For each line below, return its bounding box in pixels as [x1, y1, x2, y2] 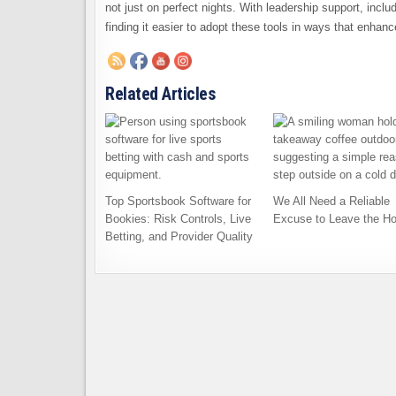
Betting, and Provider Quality [105, 230, 253, 244]
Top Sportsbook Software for [105, 194, 251, 209]
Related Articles [105, 83, 215, 105]
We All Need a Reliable [272, 194, 390, 209]
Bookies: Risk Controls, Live [105, 212, 251, 226]
